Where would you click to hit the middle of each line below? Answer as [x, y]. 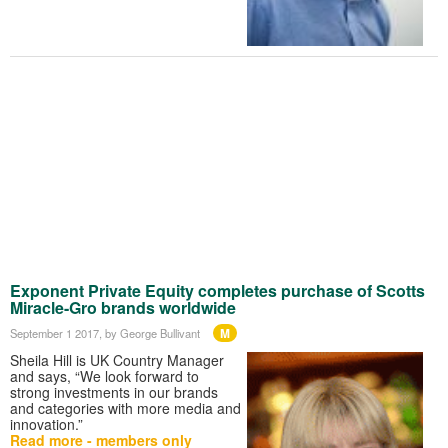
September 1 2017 [54, 333]
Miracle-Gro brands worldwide [123, 308]
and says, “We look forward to [104, 376]
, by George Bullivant [149, 333]
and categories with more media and [125, 408]
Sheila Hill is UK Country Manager [117, 360]
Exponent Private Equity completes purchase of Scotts [217, 291]
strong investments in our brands [114, 392]
